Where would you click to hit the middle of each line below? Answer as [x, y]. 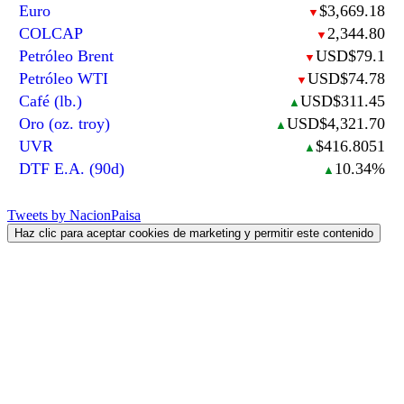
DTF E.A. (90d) [72, 169]
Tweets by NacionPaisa [74, 216]
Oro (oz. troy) [65, 124]
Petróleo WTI [64, 79]
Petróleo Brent [67, 56]
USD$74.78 [346, 79]
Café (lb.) [51, 101]
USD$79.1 [350, 56]
